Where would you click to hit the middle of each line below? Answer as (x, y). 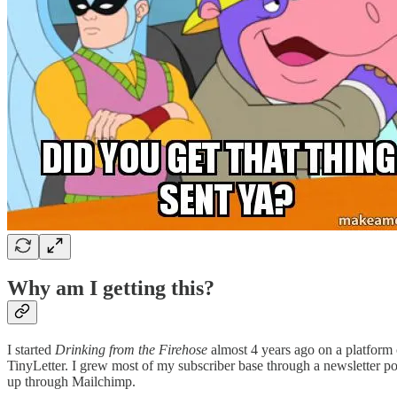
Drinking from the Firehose (131, 350)
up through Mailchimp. (71, 382)
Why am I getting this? (111, 288)
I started (31, 350)
